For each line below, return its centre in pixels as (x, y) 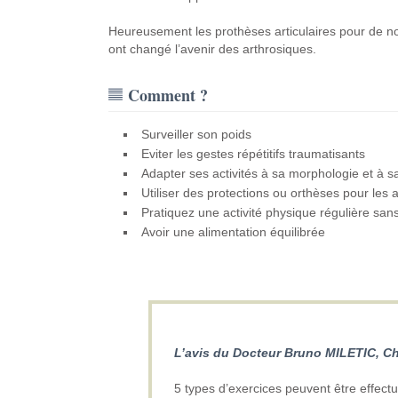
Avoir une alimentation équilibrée (233, 232)
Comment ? (167, 95)
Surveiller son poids (196, 134)
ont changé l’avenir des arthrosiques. (212, 49)
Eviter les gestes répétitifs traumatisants (253, 154)
